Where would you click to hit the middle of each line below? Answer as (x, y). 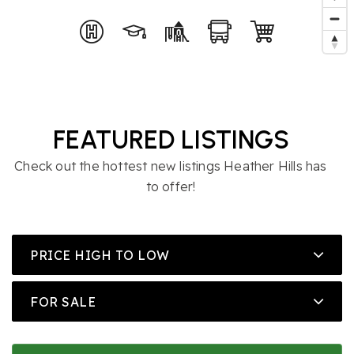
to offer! (171, 186)
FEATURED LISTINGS (171, 140)
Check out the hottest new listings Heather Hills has (171, 166)
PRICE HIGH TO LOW (100, 255)
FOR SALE (63, 301)
